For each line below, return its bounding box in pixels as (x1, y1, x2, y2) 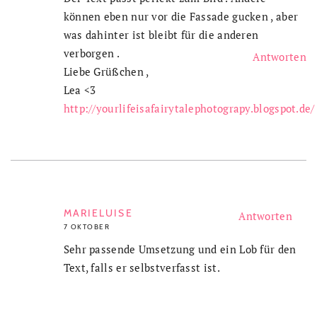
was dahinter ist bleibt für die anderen (63, 27, 259, 42)
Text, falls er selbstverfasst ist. (63, 260, 220, 275)
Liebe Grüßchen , (63, 64, 149, 79)
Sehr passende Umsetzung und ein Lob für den (63, 241, 296, 256)
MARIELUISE (63, 206, 133, 219)
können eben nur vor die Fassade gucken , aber (63, 8, 299, 23)
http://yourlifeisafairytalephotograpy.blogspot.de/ (63, 100, 315, 115)
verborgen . (63, 45, 120, 60)
